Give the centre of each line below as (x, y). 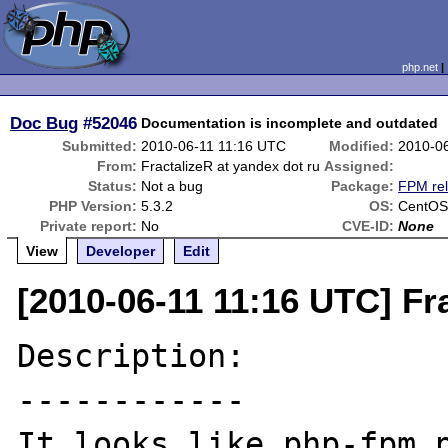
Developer (121, 251)
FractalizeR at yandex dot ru (231, 166)
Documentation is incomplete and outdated (290, 123)
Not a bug (172, 186)
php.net (419, 67)
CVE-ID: (368, 226)
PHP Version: (93, 206)
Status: (113, 186)
